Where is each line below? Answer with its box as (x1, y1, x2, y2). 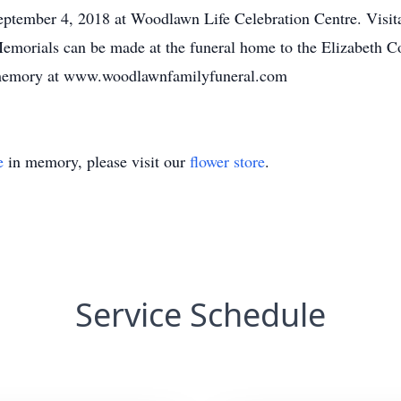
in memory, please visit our (4, 150, 190, 172)
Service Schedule (75, 293, 326, 337)
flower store (190, 150, 265, 172)
